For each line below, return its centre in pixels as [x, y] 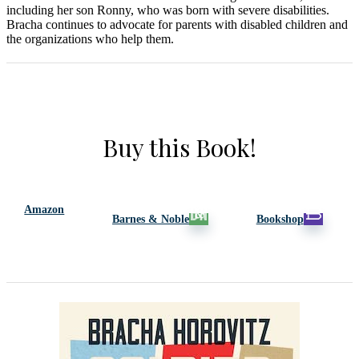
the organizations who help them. [90, 38]
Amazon [44, 209]
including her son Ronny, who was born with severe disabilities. [168, 10]
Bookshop [280, 219]
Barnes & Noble [151, 219]
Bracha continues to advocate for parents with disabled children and [177, 24]
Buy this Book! [179, 147]
